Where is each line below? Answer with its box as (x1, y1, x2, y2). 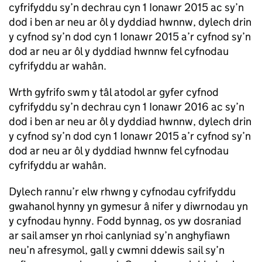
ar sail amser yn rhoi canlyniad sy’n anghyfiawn (9, 229, 230, 242)
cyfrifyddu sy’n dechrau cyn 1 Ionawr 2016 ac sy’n (9, 100, 244, 113)
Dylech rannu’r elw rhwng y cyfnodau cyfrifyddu (9, 185, 236, 198)
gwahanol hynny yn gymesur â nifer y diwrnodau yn (9, 199, 248, 213)
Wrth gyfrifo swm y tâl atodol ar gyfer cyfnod (9, 85, 219, 99)
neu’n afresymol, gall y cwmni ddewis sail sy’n (9, 243, 225, 257)
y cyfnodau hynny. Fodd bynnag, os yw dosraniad (9, 214, 242, 227)
